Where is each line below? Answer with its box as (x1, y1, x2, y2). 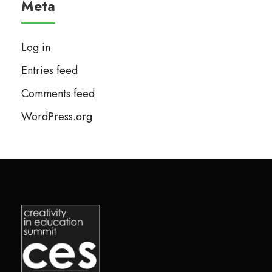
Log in (21, 39, 50, 55)
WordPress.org (21, 108, 92, 124)
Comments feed (21, 85, 95, 101)
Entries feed (21, 62, 78, 78)
